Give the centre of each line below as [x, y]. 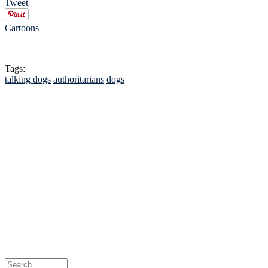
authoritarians [79, 79]
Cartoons [22, 28]
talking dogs [28, 79]
